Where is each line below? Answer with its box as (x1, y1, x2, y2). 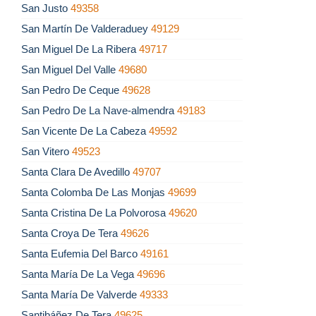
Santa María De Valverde (21, 288, 140, 301)
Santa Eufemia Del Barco (21, 248, 140, 260)
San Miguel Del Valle (21, 63, 119, 76)
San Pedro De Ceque (21, 84, 122, 97)
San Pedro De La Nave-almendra (21, 104, 177, 117)
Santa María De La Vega (21, 268, 137, 281)
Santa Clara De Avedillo (21, 166, 133, 178)
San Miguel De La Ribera (21, 43, 139, 56)
